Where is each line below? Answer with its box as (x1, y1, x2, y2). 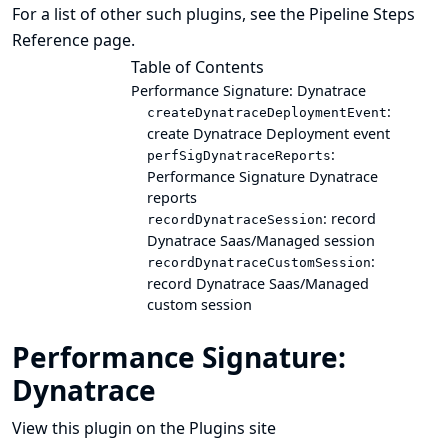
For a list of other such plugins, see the (12, 3, 309, 25)
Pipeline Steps (309, 3, 415, 25)
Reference (12, 29, 89, 51)
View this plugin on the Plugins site (12, 417, 276, 439)
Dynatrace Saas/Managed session (147, 231, 375, 250)
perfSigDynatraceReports (147, 148, 331, 163)
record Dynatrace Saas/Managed (147, 274, 369, 293)
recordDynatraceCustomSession (147, 255, 371, 270)
